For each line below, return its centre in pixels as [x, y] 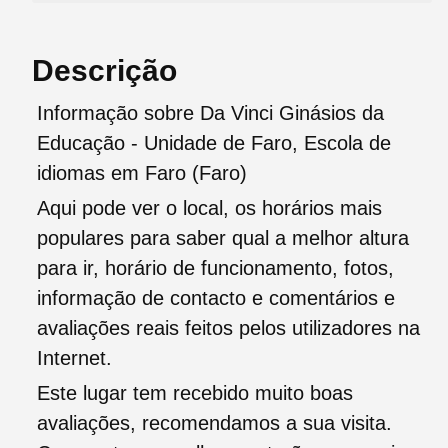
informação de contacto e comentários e [216, 298]
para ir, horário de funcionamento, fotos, [215, 268]
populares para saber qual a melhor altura [223, 238]
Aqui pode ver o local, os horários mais [209, 208]
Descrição [104, 71]
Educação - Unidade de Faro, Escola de [214, 143]
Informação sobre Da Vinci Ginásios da [210, 113]
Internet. [74, 358]
